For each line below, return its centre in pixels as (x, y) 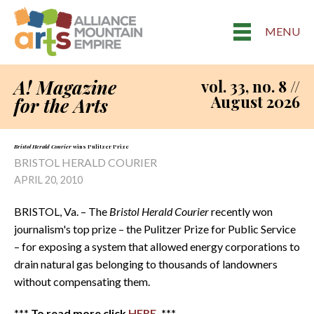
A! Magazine (65, 87)
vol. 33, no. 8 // (251, 86)
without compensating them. (82, 281)
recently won (242, 211)
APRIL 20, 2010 (48, 180)
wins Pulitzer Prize (100, 146)
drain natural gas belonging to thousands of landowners (146, 264)
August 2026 (255, 102)
